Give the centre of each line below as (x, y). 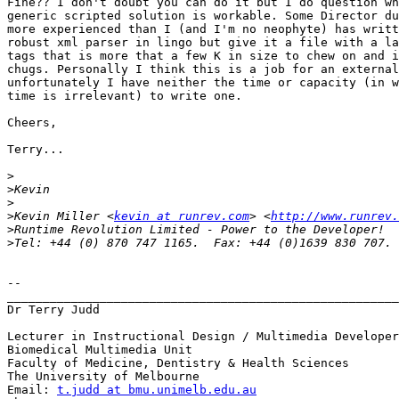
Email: (32, 390)
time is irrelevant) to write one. (125, 96)
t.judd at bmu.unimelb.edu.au (157, 390)
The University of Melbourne (103, 377)
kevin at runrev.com (182, 216)
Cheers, (32, 123)
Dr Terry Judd (53, 310)
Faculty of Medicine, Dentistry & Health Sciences (178, 363)
